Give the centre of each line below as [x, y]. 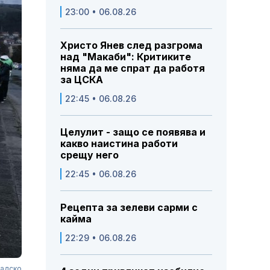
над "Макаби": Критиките [126, 57]
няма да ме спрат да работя [133, 68]
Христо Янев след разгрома [131, 46]
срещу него [89, 155]
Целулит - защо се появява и [133, 132]
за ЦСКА [82, 80]
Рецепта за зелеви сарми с [129, 208]
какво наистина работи [119, 144]
